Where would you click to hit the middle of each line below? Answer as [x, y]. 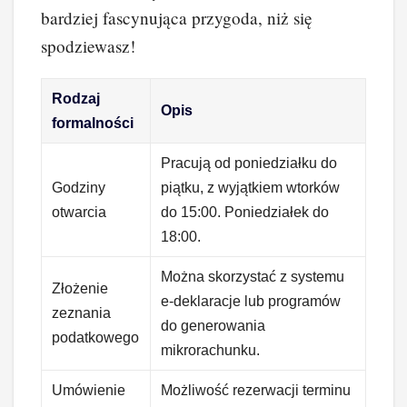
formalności [93, 123]
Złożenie [80, 288]
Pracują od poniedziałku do [249, 163]
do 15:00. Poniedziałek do [245, 212]
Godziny [79, 187]
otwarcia [79, 212]
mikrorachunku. [211, 350]
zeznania [82, 313]
